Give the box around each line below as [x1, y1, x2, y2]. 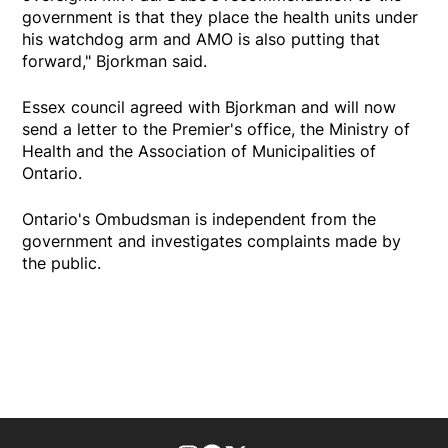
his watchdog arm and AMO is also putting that [22, 29, 381, 50]
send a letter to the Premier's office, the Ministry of [22, 119, 411, 140]
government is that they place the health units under [22, 7, 419, 28]
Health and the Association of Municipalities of [22, 141, 377, 162]
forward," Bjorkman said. [22, 51, 208, 72]
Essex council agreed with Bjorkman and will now [22, 97, 397, 118]
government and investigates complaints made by [22, 231, 402, 252]
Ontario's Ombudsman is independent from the [22, 209, 377, 230]
